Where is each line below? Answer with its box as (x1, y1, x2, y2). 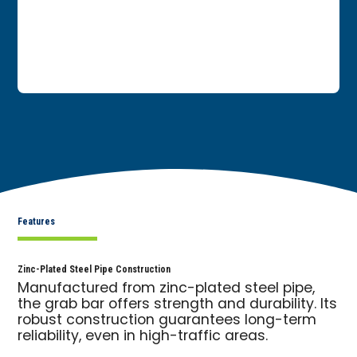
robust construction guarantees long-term (18, 308, 317, 332)
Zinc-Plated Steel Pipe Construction (18, 263, 171, 275)
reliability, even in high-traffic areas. (18, 324, 269, 348)
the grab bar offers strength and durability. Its (18, 292, 338, 316)
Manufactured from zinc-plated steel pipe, (18, 277, 316, 300)
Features (18, 215, 56, 227)
